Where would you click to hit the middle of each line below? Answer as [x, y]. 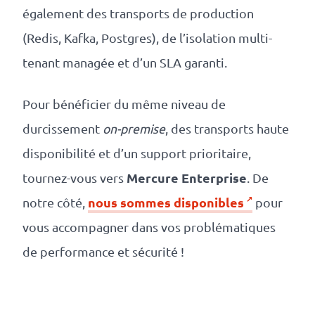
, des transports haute [227, 129]
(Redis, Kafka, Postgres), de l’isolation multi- [147, 38]
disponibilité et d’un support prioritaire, [137, 153]
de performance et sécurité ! [103, 252]
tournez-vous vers [75, 178]
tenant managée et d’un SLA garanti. [125, 63]
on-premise [134, 129]
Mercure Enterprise [187, 178]
